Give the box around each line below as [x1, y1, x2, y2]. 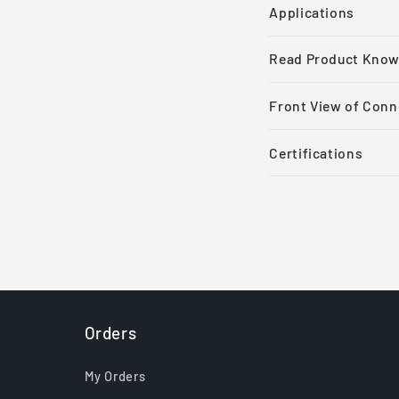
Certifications [269, 143, 363, 161]
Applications [269, 3, 354, 20]
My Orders [84, 368, 146, 385]
